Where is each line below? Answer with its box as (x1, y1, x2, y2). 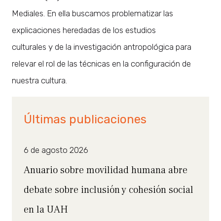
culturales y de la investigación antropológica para (12, 41, 191, 52)
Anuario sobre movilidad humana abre (24, 163, 187, 177)
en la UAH (24, 203, 68, 216)
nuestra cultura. (12, 75, 67, 85)
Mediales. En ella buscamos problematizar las (12, 8, 173, 18)
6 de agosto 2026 (24, 145, 88, 155)
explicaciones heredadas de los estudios (12, 25, 156, 35)
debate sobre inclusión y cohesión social (24, 183, 193, 196)
